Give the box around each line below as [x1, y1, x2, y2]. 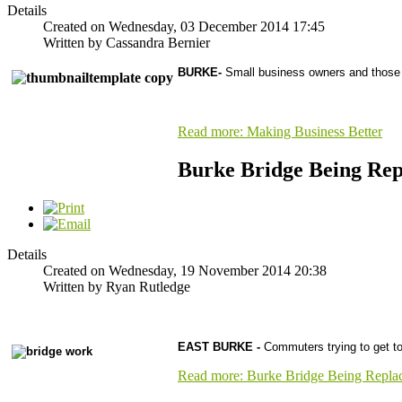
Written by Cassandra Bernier [43, 34, 210, 50]
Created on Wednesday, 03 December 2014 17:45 [43, 18, 325, 34]
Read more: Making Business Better [178, 123, 382, 139]
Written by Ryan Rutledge [43, 278, 190, 294]
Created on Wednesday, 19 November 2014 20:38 [43, 262, 327, 278]
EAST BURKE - [178, 339, 264, 354]
